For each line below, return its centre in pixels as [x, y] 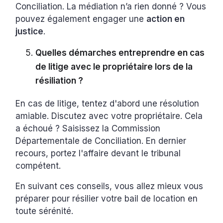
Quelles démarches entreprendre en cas [120, 53]
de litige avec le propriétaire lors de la [114, 66]
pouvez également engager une [81, 19]
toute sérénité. [45, 211]
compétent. [38, 166]
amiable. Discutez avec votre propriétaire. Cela [109, 116]
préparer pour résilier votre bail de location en [107, 198]
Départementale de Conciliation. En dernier [101, 141]
